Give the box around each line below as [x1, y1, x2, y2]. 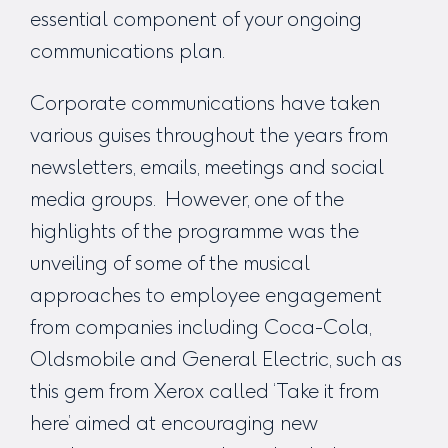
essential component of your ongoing [30, 6, 362, 31]
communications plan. [30, 38, 225, 63]
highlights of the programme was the [30, 218, 359, 243]
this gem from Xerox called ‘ [30, 378, 276, 403]
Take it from [276, 378, 379, 403]
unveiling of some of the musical [30, 250, 310, 275]
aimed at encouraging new [70, 410, 318, 435]
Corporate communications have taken [30, 90, 380, 115]
